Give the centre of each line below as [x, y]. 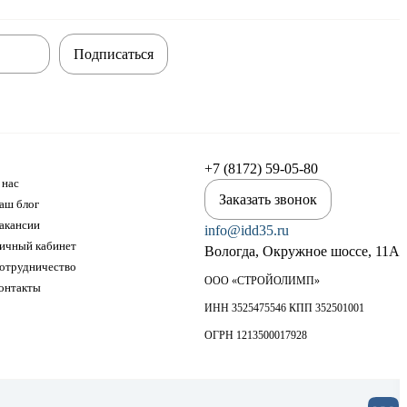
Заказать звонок [268, 199]
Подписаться [113, 54]
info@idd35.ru [247, 230]
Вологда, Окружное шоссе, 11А [302, 251]
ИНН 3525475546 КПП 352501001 [284, 308]
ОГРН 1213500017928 [256, 335]
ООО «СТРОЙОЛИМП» [262, 280]
